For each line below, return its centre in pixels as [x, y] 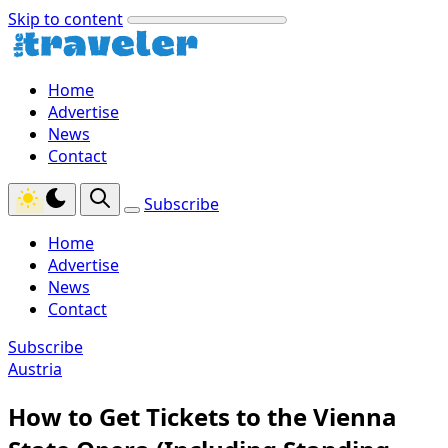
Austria [35, 369]
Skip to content [65, 19]
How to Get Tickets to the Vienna [202, 416]
